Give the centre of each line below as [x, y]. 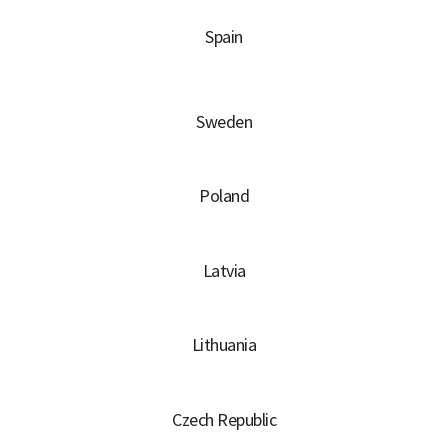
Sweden [224, 121]
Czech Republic [224, 419]
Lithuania [224, 345]
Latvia [224, 270]
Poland [224, 196]
